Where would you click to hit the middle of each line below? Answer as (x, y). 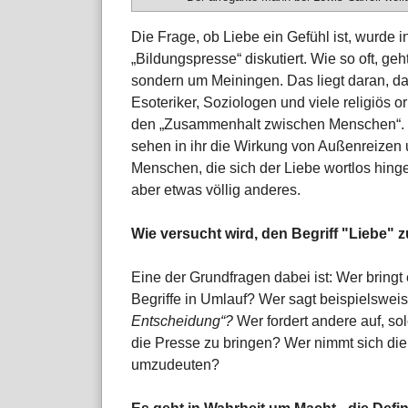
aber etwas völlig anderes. (216, 190)
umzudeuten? (175, 365)
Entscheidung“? (184, 321)
